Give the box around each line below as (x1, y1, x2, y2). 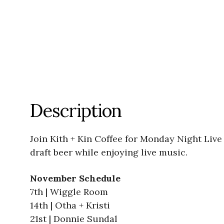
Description (30, 99, 121, 122)
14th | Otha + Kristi (30, 199, 110, 211)
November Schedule (30, 172, 120, 184)
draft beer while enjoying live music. (30, 146, 187, 158)
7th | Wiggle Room (30, 186, 108, 198)
